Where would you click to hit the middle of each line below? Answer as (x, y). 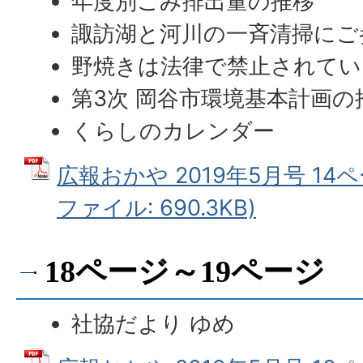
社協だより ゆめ (154, 324)
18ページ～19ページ (185, 271)
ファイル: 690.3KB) (156, 208)
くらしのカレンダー (173, 131)
